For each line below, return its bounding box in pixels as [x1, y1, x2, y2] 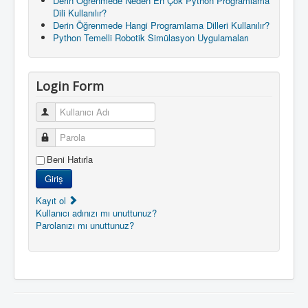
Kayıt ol [36, 193, 69, 207]
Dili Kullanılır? [53, 5, 107, 19]
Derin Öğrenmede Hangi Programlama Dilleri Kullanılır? [53, 18, 269, 32]
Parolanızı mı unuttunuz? [36, 218, 134, 232]
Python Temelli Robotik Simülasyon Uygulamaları [53, 30, 249, 44]
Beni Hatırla [47, 152, 93, 166]
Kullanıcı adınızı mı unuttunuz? [36, 206, 157, 219]
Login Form [36, 77, 104, 94]
